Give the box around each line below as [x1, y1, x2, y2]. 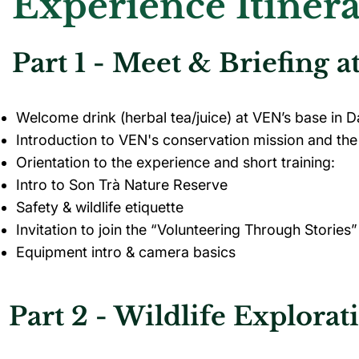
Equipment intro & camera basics [16, 244, 236, 260]
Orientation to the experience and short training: [16, 154, 335, 171]
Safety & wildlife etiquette [16, 199, 184, 216]
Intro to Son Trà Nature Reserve [16, 176, 228, 193]
